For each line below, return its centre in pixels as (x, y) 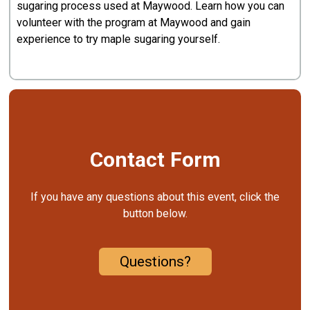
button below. (155, 214)
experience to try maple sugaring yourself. (120, 39)
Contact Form (155, 160)
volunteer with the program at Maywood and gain (134, 22)
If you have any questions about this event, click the (155, 197)
